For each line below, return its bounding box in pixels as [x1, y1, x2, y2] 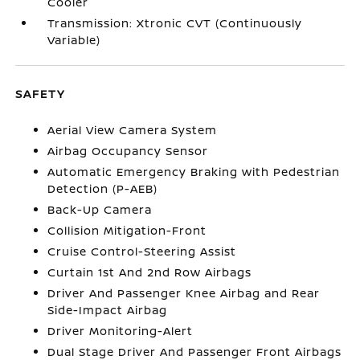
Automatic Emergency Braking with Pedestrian [47, 164, 341, 179]
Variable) [47, 32, 101, 47]
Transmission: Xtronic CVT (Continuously [47, 15, 303, 31]
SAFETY [15, 86, 66, 101]
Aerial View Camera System [47, 122, 218, 137]
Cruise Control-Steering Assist [47, 243, 237, 259]
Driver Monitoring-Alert [47, 323, 194, 338]
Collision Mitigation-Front [47, 223, 207, 238]
